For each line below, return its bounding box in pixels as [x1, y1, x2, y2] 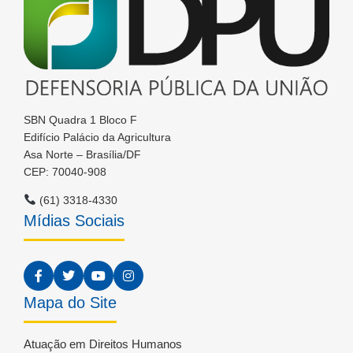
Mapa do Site [24, 293, 117, 311]
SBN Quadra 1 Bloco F [24, 113, 137, 126]
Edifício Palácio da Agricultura [24, 130, 171, 143]
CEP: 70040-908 [24, 165, 106, 178]
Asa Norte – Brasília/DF [24, 147, 141, 161]
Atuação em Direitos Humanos [24, 336, 182, 351]
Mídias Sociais [24, 211, 124, 229]
